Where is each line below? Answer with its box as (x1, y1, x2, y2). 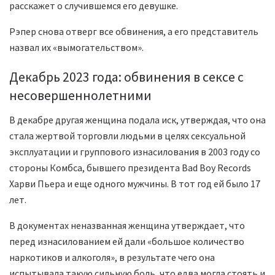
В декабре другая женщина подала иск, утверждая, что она (9, 114, 266, 126)
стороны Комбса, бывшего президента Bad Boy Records (9, 161, 251, 174)
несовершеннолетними (9, 87, 152, 104)
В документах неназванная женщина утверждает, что (9, 219, 245, 232)
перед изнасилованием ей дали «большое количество (9, 235, 244, 248)
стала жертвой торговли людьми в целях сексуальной (9, 130, 246, 142)
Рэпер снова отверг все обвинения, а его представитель (9, 25, 258, 37)
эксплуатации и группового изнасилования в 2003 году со (9, 145, 260, 158)
